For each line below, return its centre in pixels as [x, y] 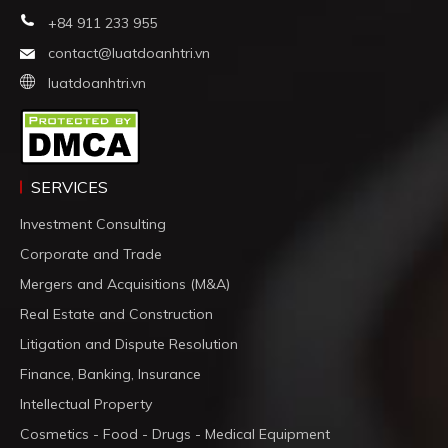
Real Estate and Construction [116, 313]
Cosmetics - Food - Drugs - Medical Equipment [175, 433]
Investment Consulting [93, 223]
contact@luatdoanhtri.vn [129, 52]
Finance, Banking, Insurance [110, 373]
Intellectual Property [86, 403]
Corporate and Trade [91, 253]
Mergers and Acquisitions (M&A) [125, 283]
